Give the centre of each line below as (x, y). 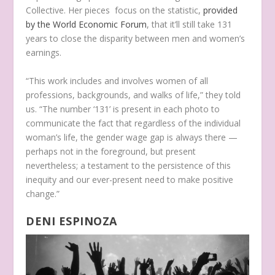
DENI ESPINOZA (72, 221)
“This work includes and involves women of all (117, 80)
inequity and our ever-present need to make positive (130, 179)
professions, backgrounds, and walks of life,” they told (134, 95)
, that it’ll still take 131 (190, 25)
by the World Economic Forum (87, 25)
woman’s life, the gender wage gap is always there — (132, 137)
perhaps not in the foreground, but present (111, 151)
